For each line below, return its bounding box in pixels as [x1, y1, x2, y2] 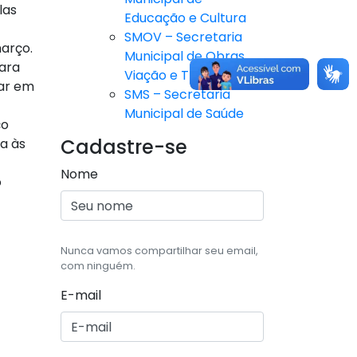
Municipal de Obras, [124, 47, 247, 66]
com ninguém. [61, 259, 135, 273]
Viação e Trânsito [124, 66, 233, 85]
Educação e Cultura [124, 9, 246, 28]
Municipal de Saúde [124, 104, 244, 124]
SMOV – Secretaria [124, 28, 242, 47]
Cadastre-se [61, 134, 187, 161]
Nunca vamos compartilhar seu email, [61, 244, 258, 258]
